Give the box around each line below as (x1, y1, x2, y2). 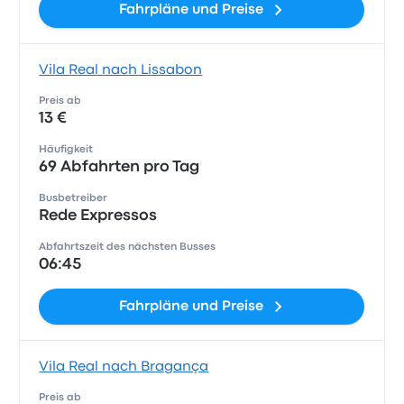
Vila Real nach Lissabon (39, 64, 203, 77)
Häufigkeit (39, 145, 94, 154)
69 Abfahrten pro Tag (39, 161, 200, 174)
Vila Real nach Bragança (39, 361, 209, 373)
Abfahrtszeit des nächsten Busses (39, 243, 216, 252)
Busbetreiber (39, 194, 108, 203)
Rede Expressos (39, 209, 158, 223)
